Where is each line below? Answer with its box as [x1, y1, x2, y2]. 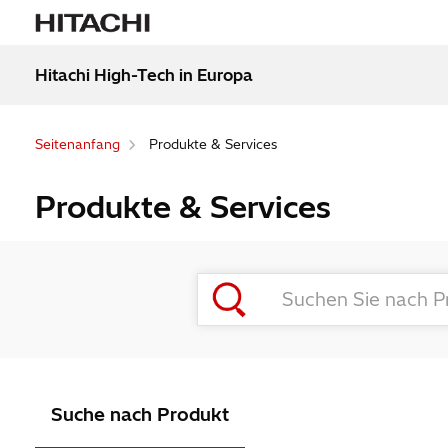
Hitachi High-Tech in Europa [34, 64, 253, 85]
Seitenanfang [34, 136, 120, 152]
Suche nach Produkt [50, 403, 229, 426]
